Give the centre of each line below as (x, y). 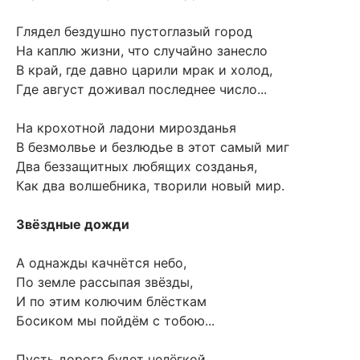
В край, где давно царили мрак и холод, (144, 70)
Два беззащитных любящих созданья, (137, 167)
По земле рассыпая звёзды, (104, 282)
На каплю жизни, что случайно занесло (142, 51)
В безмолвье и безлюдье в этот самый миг (153, 147)
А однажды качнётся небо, (101, 263)
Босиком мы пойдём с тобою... (115, 321)
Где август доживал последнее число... (141, 90)
